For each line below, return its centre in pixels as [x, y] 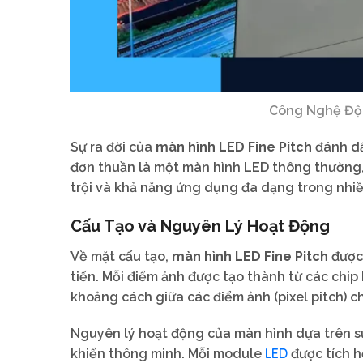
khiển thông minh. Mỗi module [168, 353]
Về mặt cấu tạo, [121, 256]
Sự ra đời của [113, 147]
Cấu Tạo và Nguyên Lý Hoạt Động [200, 226]
